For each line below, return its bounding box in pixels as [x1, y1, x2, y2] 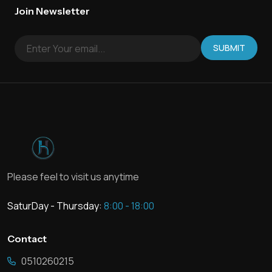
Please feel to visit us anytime [7, 169, 139, 183]
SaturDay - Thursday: [7, 199, 104, 212]
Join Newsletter [15, 4, 90, 17]
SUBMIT [213, 41, 245, 53]
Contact [7, 232, 47, 245]
